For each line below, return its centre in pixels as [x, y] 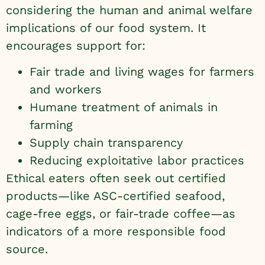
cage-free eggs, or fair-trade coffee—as [121, 213]
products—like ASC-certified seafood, [115, 195]
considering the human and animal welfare [129, 10]
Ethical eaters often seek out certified [116, 178]
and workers [66, 89]
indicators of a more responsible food [116, 231]
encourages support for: [76, 45]
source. [27, 249]
